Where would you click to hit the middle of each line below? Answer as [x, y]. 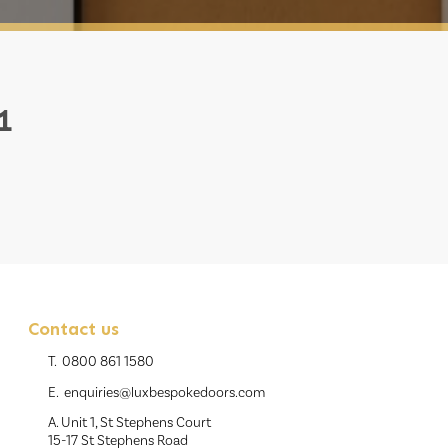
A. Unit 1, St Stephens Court [130, 423]
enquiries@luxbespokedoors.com [165, 393]
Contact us [74, 329]
